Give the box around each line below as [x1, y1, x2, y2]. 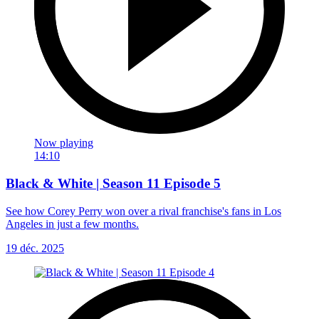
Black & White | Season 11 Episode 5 [6, 175, 221, 191]
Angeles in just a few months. [6, 217, 139, 230]
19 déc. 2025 [6, 241, 64, 254]
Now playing [34, 137, 93, 150]
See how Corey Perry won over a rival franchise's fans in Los [6, 204, 281, 217]
